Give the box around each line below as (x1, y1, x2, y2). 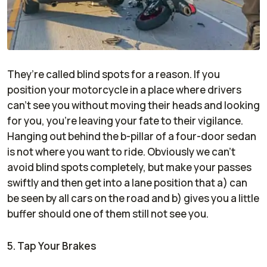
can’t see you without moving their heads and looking (7, 98, 260, 113)
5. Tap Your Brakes (7, 239, 97, 253)
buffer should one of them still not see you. (7, 207, 209, 221)
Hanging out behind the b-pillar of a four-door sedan (7, 129, 256, 144)
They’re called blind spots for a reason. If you (7, 67, 220, 82)
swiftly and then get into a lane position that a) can (7, 176, 247, 190)
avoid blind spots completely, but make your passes (7, 160, 252, 175)
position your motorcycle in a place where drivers (7, 83, 241, 97)
